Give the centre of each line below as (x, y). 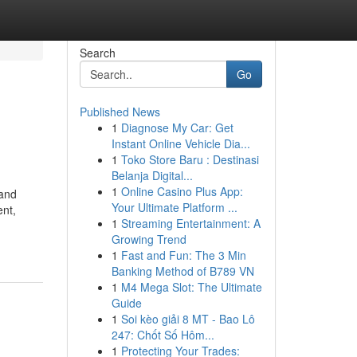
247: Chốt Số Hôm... (163, 335)
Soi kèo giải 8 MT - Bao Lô (188, 319)
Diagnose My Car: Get (177, 127)
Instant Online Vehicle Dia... (180, 143)
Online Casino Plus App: (182, 191)
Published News (120, 112)
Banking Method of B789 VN (182, 271)
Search (97, 53)
